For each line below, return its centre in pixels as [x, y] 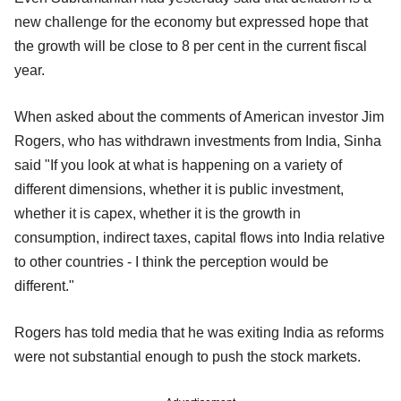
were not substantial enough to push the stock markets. [188, 356]
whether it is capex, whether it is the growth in [158, 213]
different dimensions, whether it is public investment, [179, 189]
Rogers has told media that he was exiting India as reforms [199, 332]
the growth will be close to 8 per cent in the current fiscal [191, 46]
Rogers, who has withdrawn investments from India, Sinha [198, 141]
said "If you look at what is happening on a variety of [178, 165]
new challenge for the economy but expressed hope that [191, 21]
